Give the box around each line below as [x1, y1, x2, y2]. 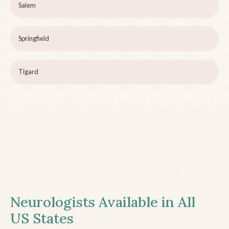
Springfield [18, 34, 49, 43]
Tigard [18, 67, 38, 76]
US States [10, 210, 74, 227]
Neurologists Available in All [10, 193, 195, 211]
